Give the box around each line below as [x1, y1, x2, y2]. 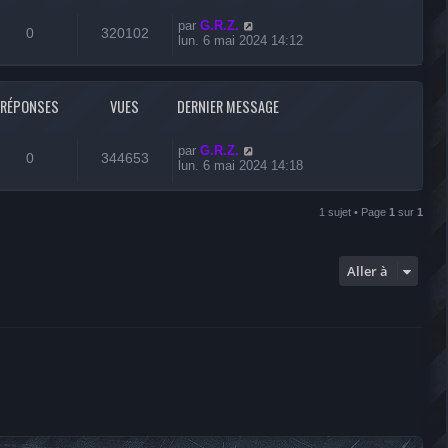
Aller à [347, 262, 388, 280]
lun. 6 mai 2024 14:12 [178, 33, 303, 48]
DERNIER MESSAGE [177, 96, 279, 117]
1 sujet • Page [319, 206, 389, 218]
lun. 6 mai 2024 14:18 [178, 158, 303, 173]
